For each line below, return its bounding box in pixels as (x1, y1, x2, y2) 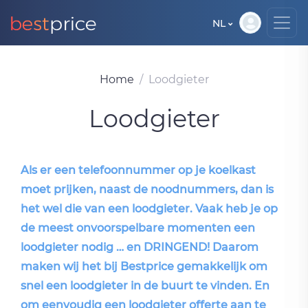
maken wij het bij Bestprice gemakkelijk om (21, 260, 267, 273)
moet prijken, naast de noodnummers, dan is (21, 183, 274, 196)
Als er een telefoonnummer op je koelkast (21, 164, 256, 177)
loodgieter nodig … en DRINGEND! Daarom (21, 241, 258, 254)
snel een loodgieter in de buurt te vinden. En (21, 279, 269, 292)
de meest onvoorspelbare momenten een (21, 221, 255, 234)
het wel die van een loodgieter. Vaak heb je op (21, 202, 278, 215)
